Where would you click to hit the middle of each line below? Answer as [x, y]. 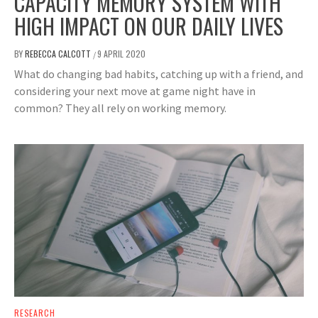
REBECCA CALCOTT [59, 53]
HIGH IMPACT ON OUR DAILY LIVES [149, 26]
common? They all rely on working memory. [120, 108]
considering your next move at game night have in [135, 91]
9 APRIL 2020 [121, 53]
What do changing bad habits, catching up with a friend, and [159, 73]
